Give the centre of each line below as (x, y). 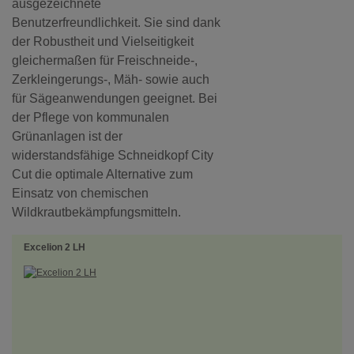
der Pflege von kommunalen (90, 117)
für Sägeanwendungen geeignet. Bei (115, 98)
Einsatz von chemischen (80, 193)
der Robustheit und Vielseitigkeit (103, 41)
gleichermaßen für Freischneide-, (105, 60)
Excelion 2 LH (55, 247)
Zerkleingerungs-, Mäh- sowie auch (111, 79)
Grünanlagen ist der (67, 136)
